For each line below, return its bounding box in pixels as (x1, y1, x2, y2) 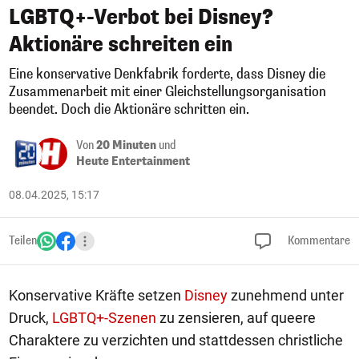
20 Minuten (96, 138, 156, 153)
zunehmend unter (228, 287, 344, 304)
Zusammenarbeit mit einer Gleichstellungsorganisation (9, 83, 326, 101)
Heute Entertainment (76, 154, 190, 169)
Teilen (9, 233, 37, 248)
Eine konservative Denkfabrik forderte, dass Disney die (9, 65, 325, 83)
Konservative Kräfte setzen (9, 287, 184, 304)
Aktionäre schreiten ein (9, 31, 232, 58)
